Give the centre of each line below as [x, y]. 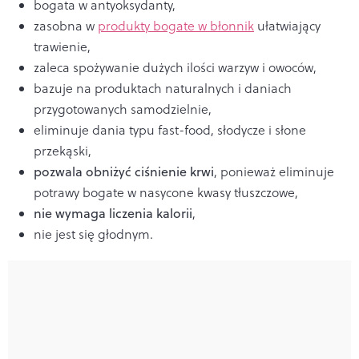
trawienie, [62, 47]
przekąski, [63, 151]
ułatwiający [287, 26]
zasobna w [66, 26]
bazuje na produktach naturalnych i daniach [163, 89]
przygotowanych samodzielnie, [123, 109]
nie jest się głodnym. [93, 234]
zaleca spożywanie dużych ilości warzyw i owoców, [175, 68]
